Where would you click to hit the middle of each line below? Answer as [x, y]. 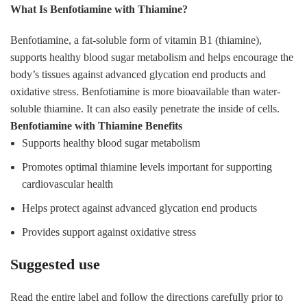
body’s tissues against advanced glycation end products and [138, 74]
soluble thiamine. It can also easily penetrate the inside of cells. [145, 108]
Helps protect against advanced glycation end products [139, 208]
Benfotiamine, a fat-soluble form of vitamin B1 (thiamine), [136, 40]
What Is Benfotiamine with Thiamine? [99, 9]
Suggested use [55, 264]
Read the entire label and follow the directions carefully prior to [147, 297]
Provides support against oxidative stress [109, 232]
